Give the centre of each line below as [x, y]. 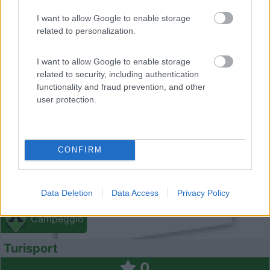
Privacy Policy [203, 193]
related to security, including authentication [118, 74]
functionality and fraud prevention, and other [121, 86]
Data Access [135, 193]
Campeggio [56, 218]
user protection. [67, 99]
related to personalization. [86, 30]
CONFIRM [80, 150]
